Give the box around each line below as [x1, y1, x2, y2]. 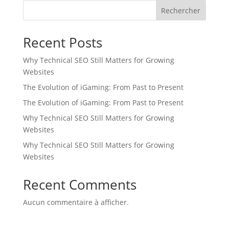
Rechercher [161, 5, 201, 15]
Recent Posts [22, 33, 102, 52]
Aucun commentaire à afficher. [22, 197, 129, 208]
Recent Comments [22, 175, 136, 194]
